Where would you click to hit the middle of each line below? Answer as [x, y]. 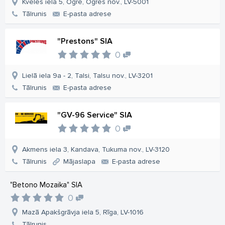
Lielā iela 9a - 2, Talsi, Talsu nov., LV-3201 [87, 76]
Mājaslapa [79, 162]
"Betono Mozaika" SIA [46, 185]
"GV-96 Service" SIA [95, 115]
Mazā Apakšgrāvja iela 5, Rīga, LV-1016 [83, 212]
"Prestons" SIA [85, 41]
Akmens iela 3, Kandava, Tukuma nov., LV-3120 [96, 150]
